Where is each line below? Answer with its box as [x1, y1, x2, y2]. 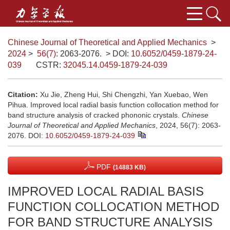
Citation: [8, 90, 38, 99]
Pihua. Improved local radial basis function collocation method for [8, 101, 219, 109]
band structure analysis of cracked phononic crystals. [8, 111, 182, 119]
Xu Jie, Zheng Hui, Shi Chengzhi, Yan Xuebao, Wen [40, 90, 208, 99]
